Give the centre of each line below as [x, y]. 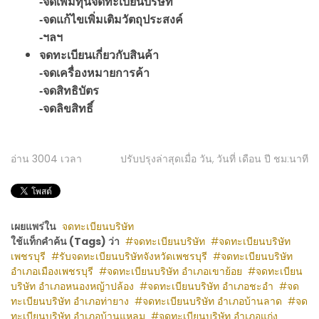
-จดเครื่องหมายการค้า [94, 73]
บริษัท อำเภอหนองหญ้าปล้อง [72, 286]
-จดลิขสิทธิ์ [66, 109]
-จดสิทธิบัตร [69, 91]
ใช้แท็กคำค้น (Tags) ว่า [65, 241]
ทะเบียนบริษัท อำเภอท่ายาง [70, 301]
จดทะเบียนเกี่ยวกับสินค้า [99, 55]
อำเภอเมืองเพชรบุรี [52, 271]
